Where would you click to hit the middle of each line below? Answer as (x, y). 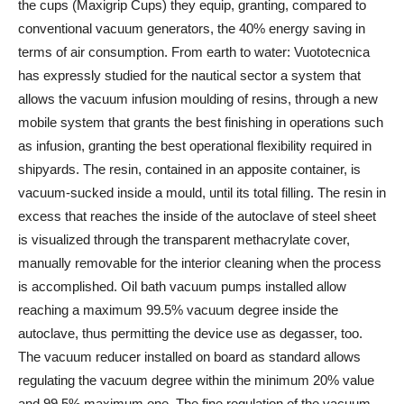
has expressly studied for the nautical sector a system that (189, 75)
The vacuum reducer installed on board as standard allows (189, 356)
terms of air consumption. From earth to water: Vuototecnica (194, 51)
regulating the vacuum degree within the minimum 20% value (196, 380)
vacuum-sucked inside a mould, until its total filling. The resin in (202, 192)
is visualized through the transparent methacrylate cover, (184, 239)
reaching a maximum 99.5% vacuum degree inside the (178, 309)
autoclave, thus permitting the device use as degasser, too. (190, 333)
